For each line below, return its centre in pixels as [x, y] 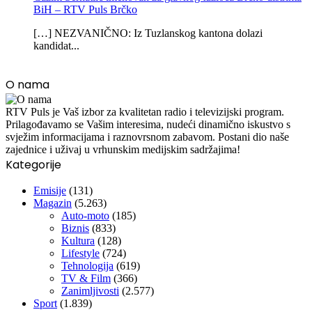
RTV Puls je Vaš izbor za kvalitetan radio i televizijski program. [145, 112]
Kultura [78, 241]
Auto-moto [85, 216]
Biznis [75, 228]
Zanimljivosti [90, 291]
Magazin [53, 203]
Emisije [50, 191]
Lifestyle [80, 253]
